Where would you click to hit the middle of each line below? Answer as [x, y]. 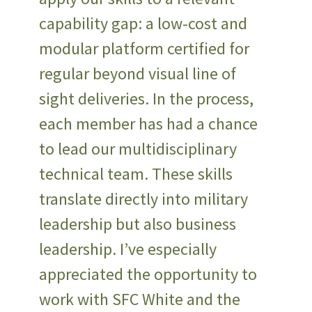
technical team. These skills [136, 174]
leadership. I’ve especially [128, 249]
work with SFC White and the [140, 299]
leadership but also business [138, 224]
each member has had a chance [148, 124]
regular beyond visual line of [138, 74]
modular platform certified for [144, 49]
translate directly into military [143, 199]
